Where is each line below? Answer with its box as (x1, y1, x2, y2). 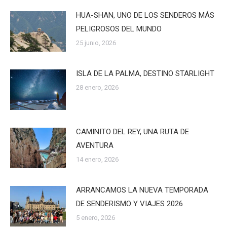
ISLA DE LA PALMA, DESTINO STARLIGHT (76, 68, 214, 78)
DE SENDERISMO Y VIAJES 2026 (76, 199, 183, 208)
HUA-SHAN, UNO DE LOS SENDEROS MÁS (76, 11, 214, 20)
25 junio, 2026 (76, 39, 116, 47)
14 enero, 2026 (76, 155, 119, 163)
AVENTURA (76, 140, 113, 150)
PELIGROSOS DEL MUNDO (76, 24, 162, 33)
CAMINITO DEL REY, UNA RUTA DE (76, 127, 189, 136)
